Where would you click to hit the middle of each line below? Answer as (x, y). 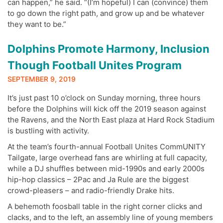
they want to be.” (38, 24)
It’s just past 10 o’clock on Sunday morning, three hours (104, 98)
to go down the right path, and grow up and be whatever (106, 13)
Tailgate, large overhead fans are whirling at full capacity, (107, 158)
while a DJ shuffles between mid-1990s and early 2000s (106, 169)
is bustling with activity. (48, 131)
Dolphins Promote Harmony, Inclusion (109, 49)
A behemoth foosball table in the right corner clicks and (105, 207)
